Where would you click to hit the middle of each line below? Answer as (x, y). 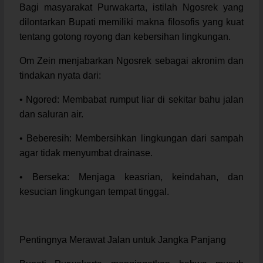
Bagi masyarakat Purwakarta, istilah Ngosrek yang (131, 7)
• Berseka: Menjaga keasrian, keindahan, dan (131, 177)
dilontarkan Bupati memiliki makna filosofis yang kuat (131, 22)
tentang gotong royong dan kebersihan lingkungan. (125, 36)
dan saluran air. (51, 114)
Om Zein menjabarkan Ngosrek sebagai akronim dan (131, 60)
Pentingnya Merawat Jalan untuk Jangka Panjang (122, 240)
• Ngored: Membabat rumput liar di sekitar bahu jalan (131, 99)
